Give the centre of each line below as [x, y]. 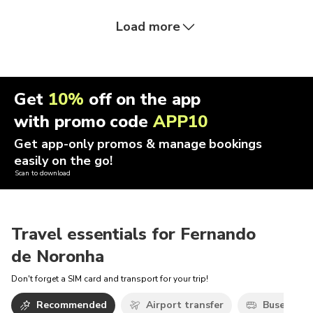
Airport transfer [185, 305]
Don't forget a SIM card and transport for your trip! [110, 279]
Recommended [72, 305]
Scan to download [42, 173]
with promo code [84, 122]
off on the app [142, 99]
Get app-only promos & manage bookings [138, 144]
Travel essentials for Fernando [133, 234]
